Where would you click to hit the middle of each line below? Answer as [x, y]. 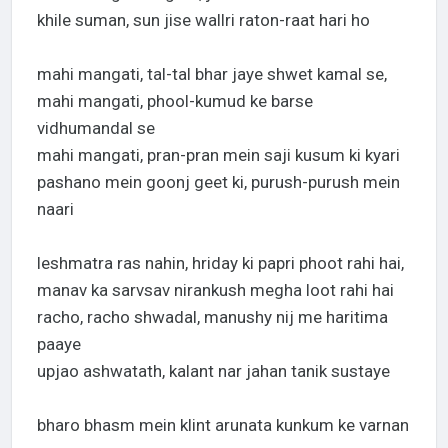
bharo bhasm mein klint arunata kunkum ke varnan [222, 424]
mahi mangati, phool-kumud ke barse [174, 100]
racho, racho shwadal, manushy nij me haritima [212, 316]
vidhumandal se [95, 127]
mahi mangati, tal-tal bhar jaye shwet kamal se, [211, 73]
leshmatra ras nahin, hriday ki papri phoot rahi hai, [220, 262]
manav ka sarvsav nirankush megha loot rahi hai [215, 289]
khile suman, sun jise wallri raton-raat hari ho [203, 19]
